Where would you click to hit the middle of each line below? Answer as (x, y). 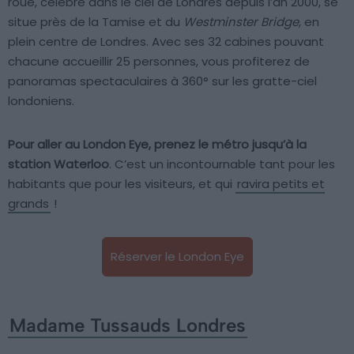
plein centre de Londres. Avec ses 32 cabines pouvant (166, 42)
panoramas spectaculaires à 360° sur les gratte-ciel (162, 81)
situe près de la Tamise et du (96, 22)
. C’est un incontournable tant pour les (222, 164)
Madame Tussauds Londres (128, 326)
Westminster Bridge (241, 22)
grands (28, 204)
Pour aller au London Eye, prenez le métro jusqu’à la (157, 145)
